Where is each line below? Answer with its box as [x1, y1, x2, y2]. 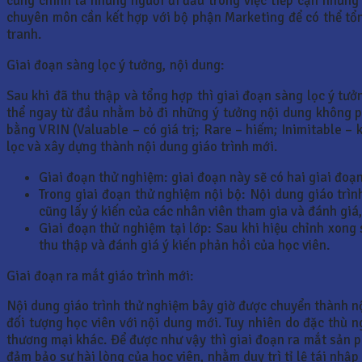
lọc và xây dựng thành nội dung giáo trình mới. [6, 137, 277, 155]
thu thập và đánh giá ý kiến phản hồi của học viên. [39, 236, 330, 254]
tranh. [6, 26, 41, 44]
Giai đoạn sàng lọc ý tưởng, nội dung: [6, 57, 225, 74]
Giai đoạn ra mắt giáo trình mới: [6, 267, 194, 284]
